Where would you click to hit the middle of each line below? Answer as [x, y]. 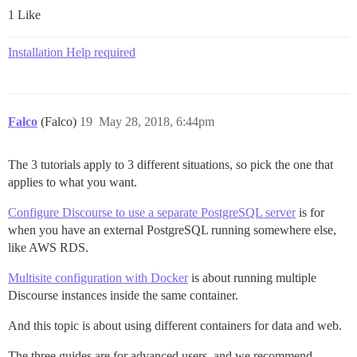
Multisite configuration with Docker [98, 277]
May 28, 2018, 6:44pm [157, 121]
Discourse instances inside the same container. [123, 295]
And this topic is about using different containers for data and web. [175, 325]
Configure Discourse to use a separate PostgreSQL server [152, 212]
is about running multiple [252, 277]
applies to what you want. [73, 182]
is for [310, 212]
